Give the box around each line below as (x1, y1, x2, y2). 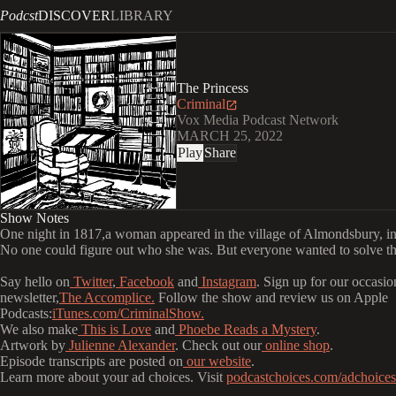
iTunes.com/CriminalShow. (52, 306, 204, 321)
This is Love (78, 322, 151, 337)
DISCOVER (38, 8, 110, 23)
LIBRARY (110, 8, 173, 23)
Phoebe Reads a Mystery (175, 322, 316, 337)
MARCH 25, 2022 (177, 128, 283, 143)
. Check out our (175, 338, 262, 353)
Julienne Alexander (65, 338, 175, 353)
